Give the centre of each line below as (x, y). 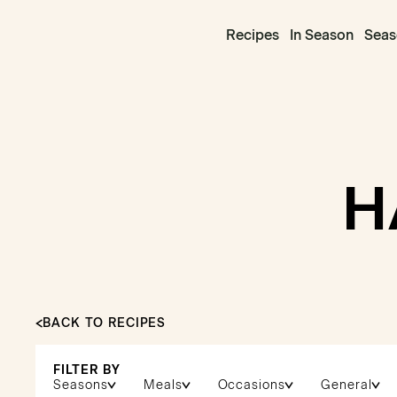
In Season (321, 35)
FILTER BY (87, 370)
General (346, 385)
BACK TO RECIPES (105, 323)
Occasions (252, 385)
